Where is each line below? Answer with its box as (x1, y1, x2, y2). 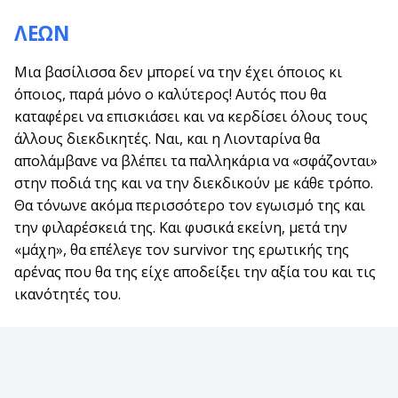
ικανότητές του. (14, 283, 121, 304)
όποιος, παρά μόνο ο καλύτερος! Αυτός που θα (14, 84, 326, 104)
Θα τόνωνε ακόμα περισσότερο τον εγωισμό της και (14, 195, 365, 215)
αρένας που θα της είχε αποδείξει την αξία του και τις (14, 261, 376, 282)
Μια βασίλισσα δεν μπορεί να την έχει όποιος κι (14, 61, 342, 82)
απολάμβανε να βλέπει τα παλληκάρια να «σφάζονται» (14, 150, 378, 171)
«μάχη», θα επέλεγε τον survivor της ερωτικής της (14, 239, 349, 259)
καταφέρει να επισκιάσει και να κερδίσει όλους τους (14, 106, 368, 126)
